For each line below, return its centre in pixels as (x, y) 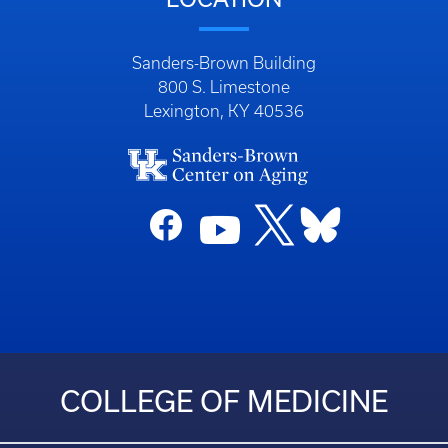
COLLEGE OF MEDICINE (224, 401)
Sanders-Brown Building (224, 62)
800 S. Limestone (224, 86)
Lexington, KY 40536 (224, 110)
